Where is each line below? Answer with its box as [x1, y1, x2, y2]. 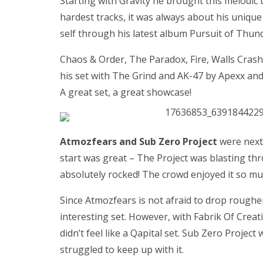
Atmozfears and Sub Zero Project [60, 135, 217, 149]
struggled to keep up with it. [60, 243, 184, 257]
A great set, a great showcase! [60, 86, 191, 99]
